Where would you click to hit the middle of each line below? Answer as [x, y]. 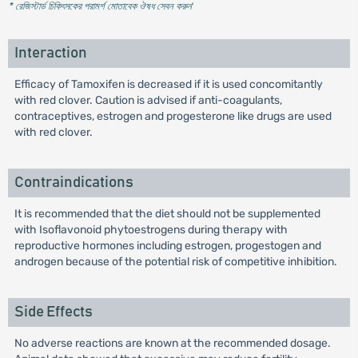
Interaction [50, 53]
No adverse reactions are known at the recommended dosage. [172, 343]
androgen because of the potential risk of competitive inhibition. [175, 262]
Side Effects [53, 312]
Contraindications [74, 183]
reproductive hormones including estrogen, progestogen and [167, 246]
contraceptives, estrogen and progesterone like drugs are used [173, 116]
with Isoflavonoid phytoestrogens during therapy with [151, 230]
